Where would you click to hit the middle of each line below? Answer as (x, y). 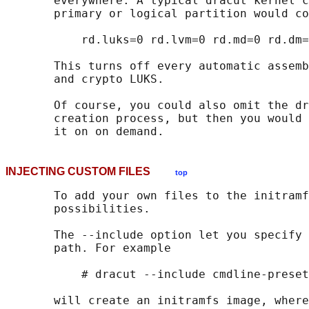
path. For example (88, 248)
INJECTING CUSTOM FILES (90, 172)
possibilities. (78, 209)
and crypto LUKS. (85, 79)
